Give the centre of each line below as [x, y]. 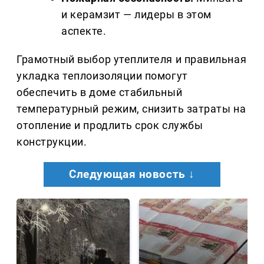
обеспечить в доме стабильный [100, 93]
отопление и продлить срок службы [110, 126]
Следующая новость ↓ [132, 175]
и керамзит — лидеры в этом [137, 15]
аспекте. [84, 31]
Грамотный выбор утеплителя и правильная [132, 60]
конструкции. [52, 142]
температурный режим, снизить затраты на [131, 109]
